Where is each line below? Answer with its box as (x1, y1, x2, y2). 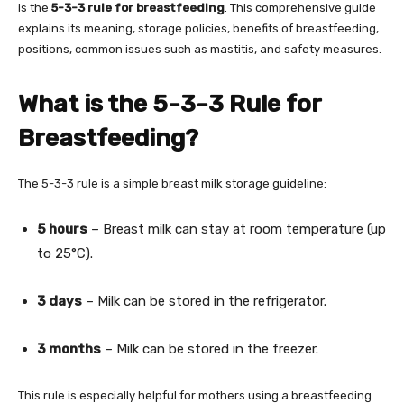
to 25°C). (37, 245, 93, 262)
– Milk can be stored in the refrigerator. (82, 293, 326, 309)
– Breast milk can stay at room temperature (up (87, 221, 386, 237)
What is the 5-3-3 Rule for (18, 89, 321, 118)
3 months (37, 341, 101, 357)
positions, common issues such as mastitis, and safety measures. (18, 42, 381, 56)
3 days (37, 293, 82, 309)
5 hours (37, 221, 87, 237)
